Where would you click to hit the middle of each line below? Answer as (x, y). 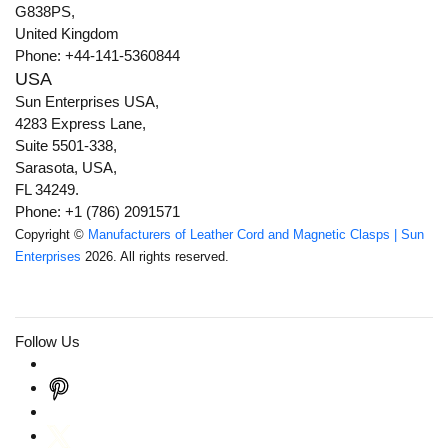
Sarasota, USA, (66, 168)
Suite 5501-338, (66, 146)
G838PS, (45, 12)
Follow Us (47, 342)
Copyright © (51, 235)
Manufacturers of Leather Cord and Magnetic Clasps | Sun (256, 235)
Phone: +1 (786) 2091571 (97, 212)
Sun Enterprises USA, (87, 102)
